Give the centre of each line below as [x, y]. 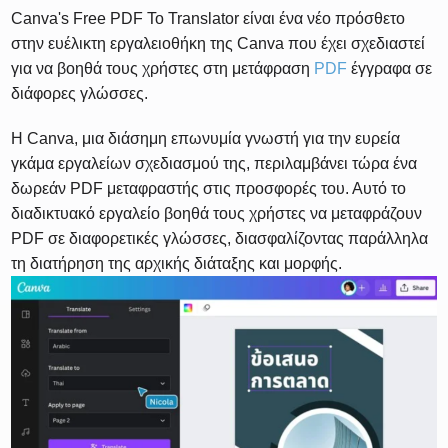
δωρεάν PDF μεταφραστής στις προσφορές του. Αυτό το [209, 188]
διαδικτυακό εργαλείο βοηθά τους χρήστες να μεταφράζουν [217, 213]
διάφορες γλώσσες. [80, 93]
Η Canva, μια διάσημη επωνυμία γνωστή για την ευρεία [206, 138]
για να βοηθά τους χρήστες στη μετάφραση [163, 68]
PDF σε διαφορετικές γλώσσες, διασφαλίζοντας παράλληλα [220, 238]
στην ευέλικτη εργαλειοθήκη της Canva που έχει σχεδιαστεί [218, 43]
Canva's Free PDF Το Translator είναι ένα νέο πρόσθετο [208, 18]
